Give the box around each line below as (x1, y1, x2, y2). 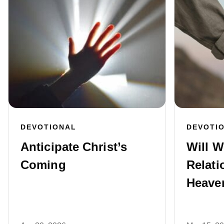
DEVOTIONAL (20, 123, 76, 131)
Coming (20, 158, 66, 172)
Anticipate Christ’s (20, 140, 127, 154)
